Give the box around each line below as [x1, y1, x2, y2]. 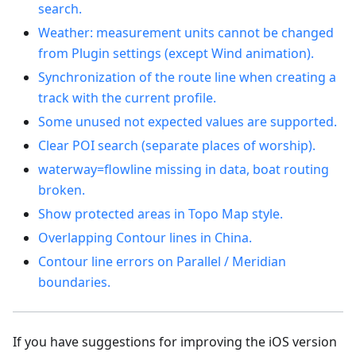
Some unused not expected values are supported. [38, 113, 337, 131]
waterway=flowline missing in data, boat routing [38, 161, 329, 179]
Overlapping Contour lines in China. [38, 229, 252, 247]
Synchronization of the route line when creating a [38, 68, 336, 87]
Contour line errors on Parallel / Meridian [38, 253, 286, 271]
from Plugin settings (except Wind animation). [38, 44, 314, 63]
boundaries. [38, 273, 110, 292]
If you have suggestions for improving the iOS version [13, 333, 337, 351]
